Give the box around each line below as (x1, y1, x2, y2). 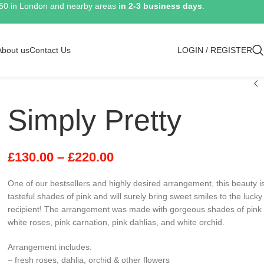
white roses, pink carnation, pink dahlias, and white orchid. (7, 217, 225, 227)
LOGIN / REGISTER (177, 45, 252, 55)
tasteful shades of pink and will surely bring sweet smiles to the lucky (7, 192, 262, 201)
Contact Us (29, 45, 71, 55)
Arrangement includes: (7, 242, 92, 252)
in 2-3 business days (118, 1, 202, 11)
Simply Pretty (7, 104, 181, 137)
